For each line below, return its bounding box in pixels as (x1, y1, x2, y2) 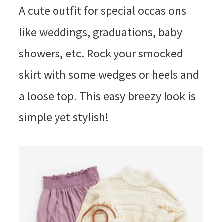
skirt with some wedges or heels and (18, 67, 199, 83)
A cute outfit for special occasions (18, 3, 186, 19)
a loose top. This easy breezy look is (18, 88, 196, 104)
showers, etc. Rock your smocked (18, 46, 183, 61)
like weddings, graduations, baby (18, 24, 182, 40)
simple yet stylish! (18, 110, 109, 125)
